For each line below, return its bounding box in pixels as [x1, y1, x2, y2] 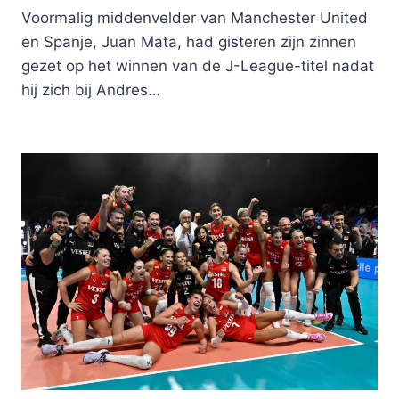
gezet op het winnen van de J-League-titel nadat [21, 56, 374, 75]
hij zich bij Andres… [21, 80, 160, 99]
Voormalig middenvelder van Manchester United [21, 8, 368, 27]
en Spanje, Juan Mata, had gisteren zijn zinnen [21, 32, 356, 51]
